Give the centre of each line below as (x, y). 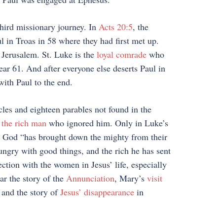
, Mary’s (130, 178)
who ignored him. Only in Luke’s (107, 123)
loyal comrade (121, 54)
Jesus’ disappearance (97, 192)
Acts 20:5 (115, 27)
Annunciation (90, 178)
